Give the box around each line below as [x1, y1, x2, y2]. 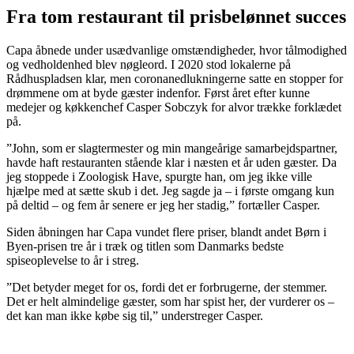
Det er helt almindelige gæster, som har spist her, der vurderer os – [6, 295, 334, 309]
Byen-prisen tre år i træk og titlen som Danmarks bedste [6, 239, 284, 254]
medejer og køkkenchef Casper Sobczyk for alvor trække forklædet [6, 100, 341, 115]
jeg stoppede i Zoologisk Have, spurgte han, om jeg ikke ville [6, 170, 312, 184]
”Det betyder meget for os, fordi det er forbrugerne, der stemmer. [6, 281, 327, 295]
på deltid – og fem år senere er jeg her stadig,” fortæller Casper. [6, 198, 320, 213]
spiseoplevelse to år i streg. [6, 254, 139, 268]
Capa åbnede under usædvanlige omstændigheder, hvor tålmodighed [6, 43, 347, 58]
